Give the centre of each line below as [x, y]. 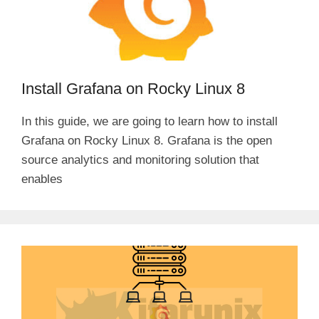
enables [42, 179]
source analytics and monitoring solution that [140, 159]
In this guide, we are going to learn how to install [150, 121]
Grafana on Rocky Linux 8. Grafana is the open [147, 140]
